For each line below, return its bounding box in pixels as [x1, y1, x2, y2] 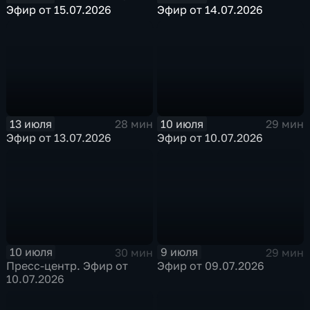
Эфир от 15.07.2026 [6, 2, 112, 17]
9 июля [161, 245, 199, 259]
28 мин [114, 117, 153, 131]
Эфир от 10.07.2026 [157, 130, 264, 145]
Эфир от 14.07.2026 [157, 2, 264, 17]
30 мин [114, 245, 153, 259]
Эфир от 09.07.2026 [157, 259, 265, 273]
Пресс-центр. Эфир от [6, 259, 129, 273]
